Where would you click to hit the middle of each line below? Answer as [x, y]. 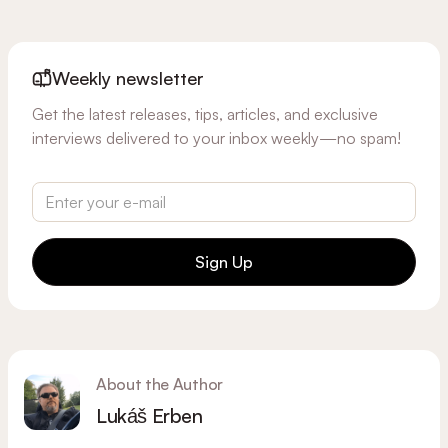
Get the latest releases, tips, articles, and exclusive [205, 113]
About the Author [159, 383]
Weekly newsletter [128, 77]
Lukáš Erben [149, 415]
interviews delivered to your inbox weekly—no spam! [216, 137]
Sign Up [224, 261]
